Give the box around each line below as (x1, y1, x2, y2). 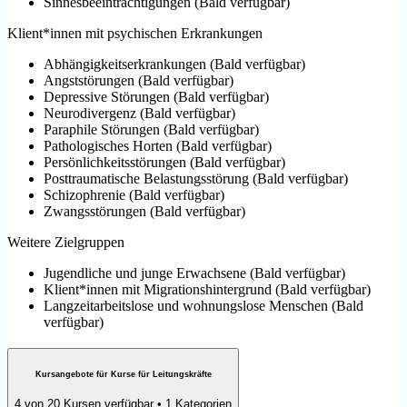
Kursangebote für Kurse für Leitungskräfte (35, 369, 212, 379)
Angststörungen (44, 73, 134, 89)
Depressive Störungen (44, 89, 170, 105)
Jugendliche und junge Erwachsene (44, 265, 246, 282)
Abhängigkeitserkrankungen (44, 56, 206, 73)
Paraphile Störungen (44, 122, 160, 138)
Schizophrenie (44, 187, 125, 203)
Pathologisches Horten (44, 138, 173, 154)
